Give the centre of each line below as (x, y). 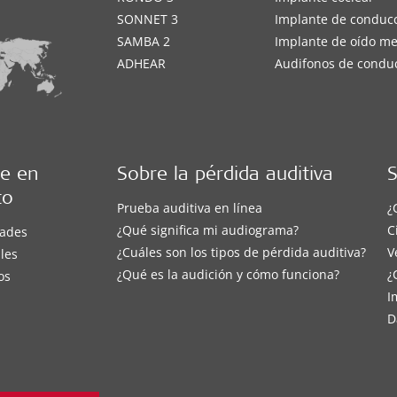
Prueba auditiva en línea (190, 208)
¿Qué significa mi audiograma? (208, 230)
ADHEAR (142, 63)
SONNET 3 (148, 19)
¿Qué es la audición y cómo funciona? (229, 275)
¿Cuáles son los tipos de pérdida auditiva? (242, 253)
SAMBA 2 (144, 41)
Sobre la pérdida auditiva (226, 176)
